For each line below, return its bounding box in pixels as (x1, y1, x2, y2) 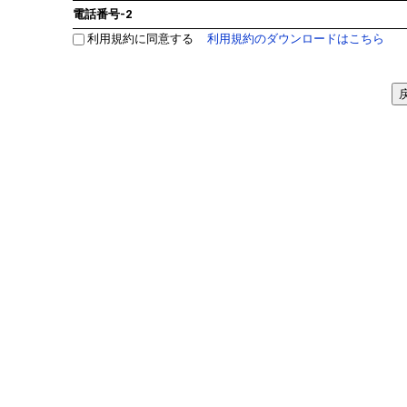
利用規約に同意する (84, 31, 202, 45)
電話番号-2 (73, 6, 133, 21)
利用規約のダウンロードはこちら (207, 31, 384, 45)
